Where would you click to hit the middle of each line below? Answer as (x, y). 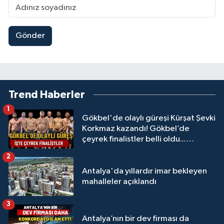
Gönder (30, 36)
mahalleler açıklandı (119, 181)
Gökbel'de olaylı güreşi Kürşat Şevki (149, 118)
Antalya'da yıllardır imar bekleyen (144, 171)
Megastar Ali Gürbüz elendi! (134, 150)
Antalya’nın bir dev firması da (135, 218)
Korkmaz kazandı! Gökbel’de (136, 129)
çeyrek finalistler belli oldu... (134, 139)
